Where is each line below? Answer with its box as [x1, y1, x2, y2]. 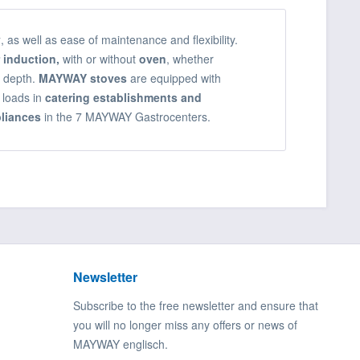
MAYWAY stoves [39, 70, 127, 87]
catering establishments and [45, 89, 202, 106]
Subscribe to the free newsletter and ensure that [73, 297, 318, 314]
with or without [59, 51, 139, 67]
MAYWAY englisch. [73, 336, 168, 353]
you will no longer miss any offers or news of [73, 317, 297, 333]
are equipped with [127, 70, 221, 87]
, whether [166, 51, 214, 67]
